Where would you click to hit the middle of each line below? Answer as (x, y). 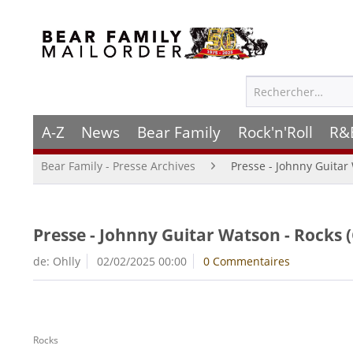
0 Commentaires (247, 261)
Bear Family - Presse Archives (118, 166)
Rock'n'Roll (275, 132)
